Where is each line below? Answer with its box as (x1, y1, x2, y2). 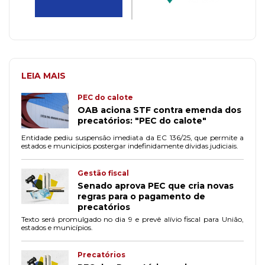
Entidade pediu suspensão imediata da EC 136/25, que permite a (21, 133, 244, 142)
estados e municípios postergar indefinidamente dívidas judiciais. (21, 141, 238, 150)
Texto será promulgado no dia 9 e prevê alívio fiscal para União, (21, 215, 244, 224)
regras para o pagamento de (77, 191, 205, 202)
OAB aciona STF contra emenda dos (77, 105, 241, 116)
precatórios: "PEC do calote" (77, 115, 206, 127)
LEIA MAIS (21, 70, 66, 82)
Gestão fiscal (77, 169, 129, 177)
